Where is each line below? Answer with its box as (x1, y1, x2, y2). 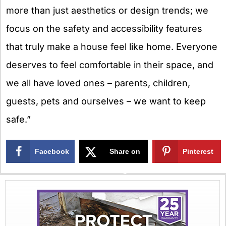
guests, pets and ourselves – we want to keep (6, 96, 206, 107)
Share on (109, 147, 141, 155)
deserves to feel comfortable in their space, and (6, 60, 213, 71)
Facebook (35, 147, 70, 155)
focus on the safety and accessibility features (6, 23, 202, 34)
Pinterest (183, 147, 214, 155)
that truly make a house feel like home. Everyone (6, 41, 217, 52)
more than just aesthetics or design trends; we (6, 5, 208, 16)
